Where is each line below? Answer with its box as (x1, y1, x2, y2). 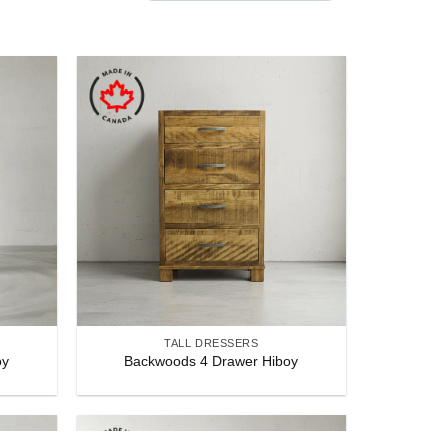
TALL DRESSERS (164, 336, 259, 349)
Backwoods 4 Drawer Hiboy (124, 353, 299, 370)
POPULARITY (134, 7, 213, 20)
